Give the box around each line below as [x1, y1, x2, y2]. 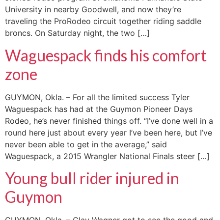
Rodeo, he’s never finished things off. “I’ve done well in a [5, 115, 213, 126]
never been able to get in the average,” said [5, 139, 167, 149]
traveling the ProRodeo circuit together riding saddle [5, 16, 201, 27]
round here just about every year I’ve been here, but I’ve [5, 127, 212, 137]
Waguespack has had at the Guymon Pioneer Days [5, 104, 192, 114]
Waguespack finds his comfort [5, 45, 207, 65]
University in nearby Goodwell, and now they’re [5, 4, 181, 15]
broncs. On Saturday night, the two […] [5, 28, 150, 38]
